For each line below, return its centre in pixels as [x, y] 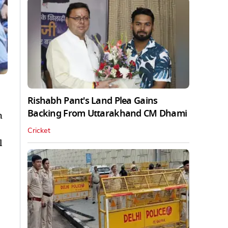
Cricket [39, 131]
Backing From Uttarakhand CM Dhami [107, 113]
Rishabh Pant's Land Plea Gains [93, 101]
